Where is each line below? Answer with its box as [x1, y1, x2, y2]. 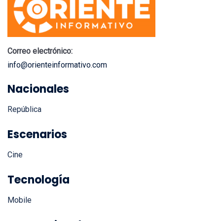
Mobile [7, 184, 32, 194]
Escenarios [7, 116, 67, 132]
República [7, 94, 41, 104]
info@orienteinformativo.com [7, 49, 107, 59]
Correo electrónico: [7, 36, 74, 45]
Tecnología [7, 161, 70, 177]
